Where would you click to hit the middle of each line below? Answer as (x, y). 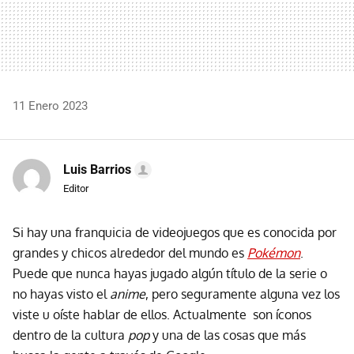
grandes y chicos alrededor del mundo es (130, 252)
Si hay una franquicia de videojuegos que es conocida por (175, 232)
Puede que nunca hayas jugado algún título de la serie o (170, 273)
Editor (76, 188)
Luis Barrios (97, 169)
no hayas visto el (61, 294)
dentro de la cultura (70, 335)
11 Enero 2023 (50, 105)
